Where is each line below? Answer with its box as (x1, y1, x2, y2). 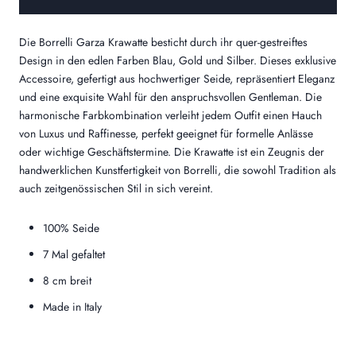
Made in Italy (43, 299, 102, 315)
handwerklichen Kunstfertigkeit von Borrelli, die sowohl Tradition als (19, 162, 336, 179)
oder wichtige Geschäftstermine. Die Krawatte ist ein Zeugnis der (19, 144, 324, 161)
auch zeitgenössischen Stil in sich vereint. (19, 180, 216, 197)
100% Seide (43, 220, 99, 237)
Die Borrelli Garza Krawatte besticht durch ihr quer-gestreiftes (19, 34, 308, 51)
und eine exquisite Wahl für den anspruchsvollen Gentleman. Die (19, 89, 322, 106)
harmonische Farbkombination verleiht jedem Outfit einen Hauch (19, 107, 322, 124)
